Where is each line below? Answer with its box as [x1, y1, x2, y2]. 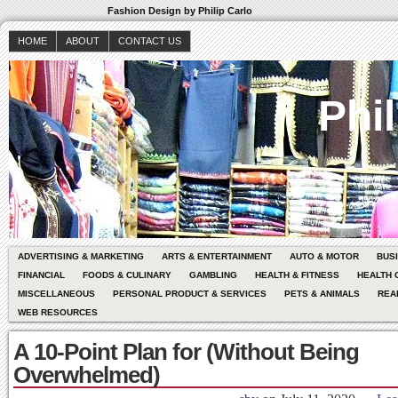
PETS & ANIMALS [284, 289, 360, 298]
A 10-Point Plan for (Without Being [13, 338, 359, 365]
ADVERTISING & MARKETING [18, 251, 144, 261]
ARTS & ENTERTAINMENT [162, 251, 272, 261]
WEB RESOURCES [18, 307, 98, 317]
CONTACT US [118, 36, 181, 46]
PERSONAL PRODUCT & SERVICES [113, 289, 267, 298]
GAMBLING [189, 270, 237, 280]
